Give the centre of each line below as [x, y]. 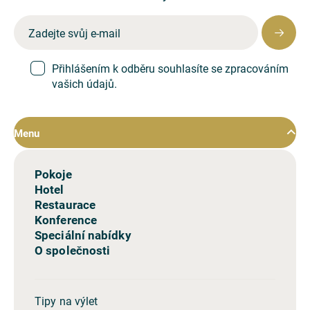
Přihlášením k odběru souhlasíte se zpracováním [170, 69]
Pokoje [53, 174]
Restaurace [65, 205]
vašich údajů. [84, 84]
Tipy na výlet [66, 301]
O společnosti [73, 250]
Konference [66, 220]
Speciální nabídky [83, 235]
